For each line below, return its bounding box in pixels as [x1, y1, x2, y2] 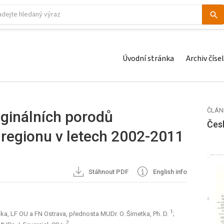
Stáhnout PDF [87, 168, 129, 175]
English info [151, 168, 187, 175]
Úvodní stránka [122, 53, 174, 64]
